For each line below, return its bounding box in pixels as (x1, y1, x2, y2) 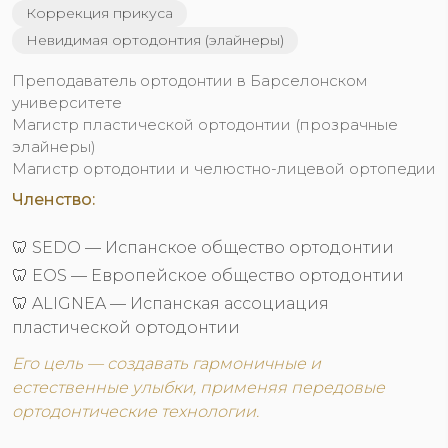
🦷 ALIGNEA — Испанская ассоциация (12, 294, 329, 313)
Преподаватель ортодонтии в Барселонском (12, 71, 368, 90)
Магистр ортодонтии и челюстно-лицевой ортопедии (12, 159, 436, 178)
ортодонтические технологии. (12, 402, 259, 421)
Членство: (12, 190, 95, 209)
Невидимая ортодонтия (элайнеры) (26, 31, 284, 49)
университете (12, 93, 122, 112)
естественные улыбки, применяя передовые (12, 378, 385, 397)
